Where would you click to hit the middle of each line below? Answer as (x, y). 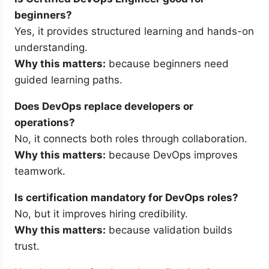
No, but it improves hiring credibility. (101, 213)
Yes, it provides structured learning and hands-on (134, 31)
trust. (27, 246)
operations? (45, 122)
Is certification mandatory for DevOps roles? (127, 197)
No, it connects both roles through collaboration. (131, 138)
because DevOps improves (172, 155)
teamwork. (40, 171)
